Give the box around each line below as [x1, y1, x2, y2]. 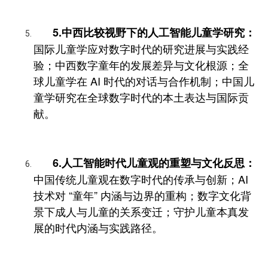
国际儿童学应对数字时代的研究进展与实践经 [33, 40, 249, 56]
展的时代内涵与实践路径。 [33, 219, 163, 235]
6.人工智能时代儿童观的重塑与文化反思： [53, 154, 255, 170]
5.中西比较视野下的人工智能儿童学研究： [53, 24, 255, 40]
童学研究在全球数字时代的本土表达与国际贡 [33, 89, 249, 105]
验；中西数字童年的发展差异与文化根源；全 [33, 56, 249, 72]
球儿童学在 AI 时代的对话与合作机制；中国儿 [33, 72, 254, 89]
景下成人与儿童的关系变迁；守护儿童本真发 [33, 203, 249, 219]
